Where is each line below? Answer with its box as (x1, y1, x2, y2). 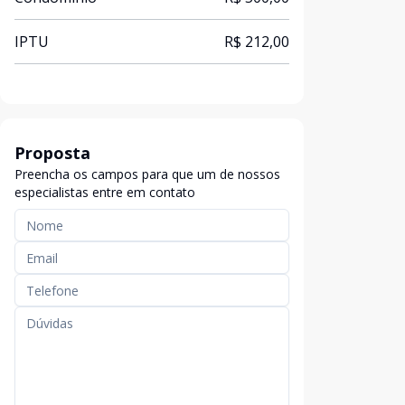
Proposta (14, 142, 90, 164)
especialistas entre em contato (14, 184, 195, 201)
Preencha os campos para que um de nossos (14, 165, 280, 183)
